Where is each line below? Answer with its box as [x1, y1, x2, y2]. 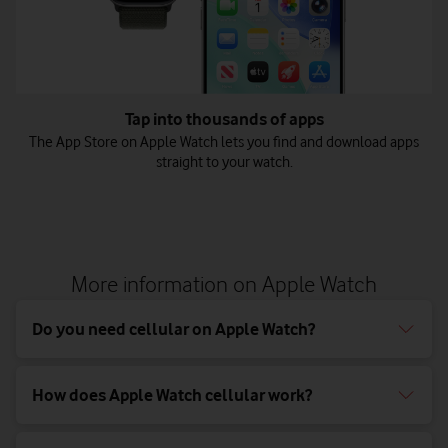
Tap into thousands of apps [124, 109, 324, 130]
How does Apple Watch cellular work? [32, 385, 312, 406]
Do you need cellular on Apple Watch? [32, 319, 315, 340]
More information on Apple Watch [71, 270, 377, 298]
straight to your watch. [155, 153, 293, 172]
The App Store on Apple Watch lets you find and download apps [29, 133, 419, 152]
